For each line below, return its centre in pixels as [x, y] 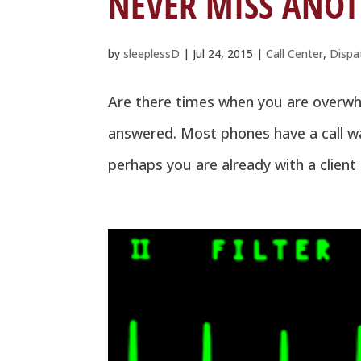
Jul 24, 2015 [223, 53]
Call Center [295, 53]
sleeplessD [152, 53]
